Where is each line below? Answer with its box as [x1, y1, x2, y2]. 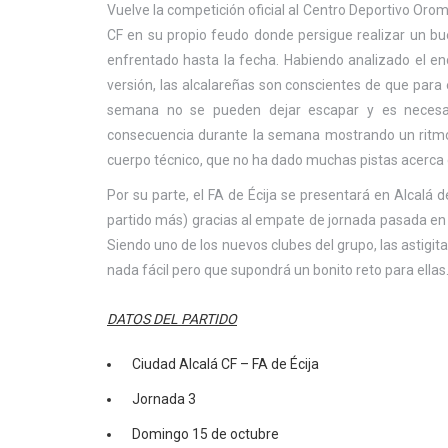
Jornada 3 [132, 391, 196, 407]
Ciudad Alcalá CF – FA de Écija [132, 356, 319, 372]
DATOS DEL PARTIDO [107, 311, 237, 327]
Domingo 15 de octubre [132, 426, 279, 442]
